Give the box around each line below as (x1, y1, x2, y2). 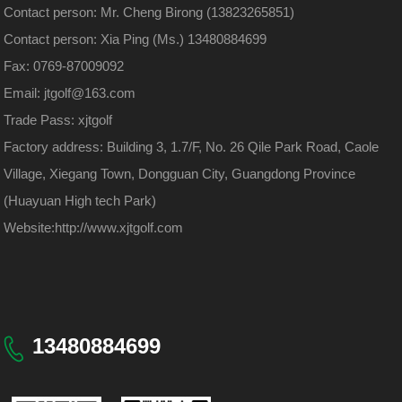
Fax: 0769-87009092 (4, 58, 125, 74)
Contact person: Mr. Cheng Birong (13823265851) (4, 4, 295, 21)
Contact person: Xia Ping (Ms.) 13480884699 (4, 31, 267, 48)
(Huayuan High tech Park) (4, 193, 157, 209)
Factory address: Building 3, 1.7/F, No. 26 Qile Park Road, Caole (4, 139, 380, 155)
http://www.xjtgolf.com (55, 220, 184, 236)
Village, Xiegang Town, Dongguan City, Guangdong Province (4, 166, 356, 182)
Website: (4, 220, 56, 236)
